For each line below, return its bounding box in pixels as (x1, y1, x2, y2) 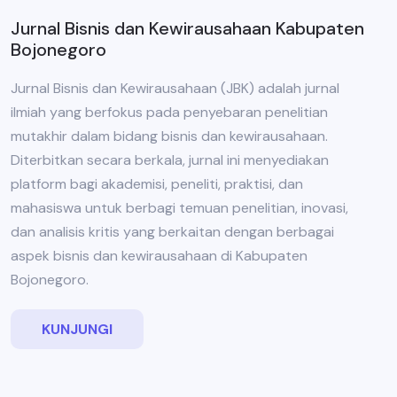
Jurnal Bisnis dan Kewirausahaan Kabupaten (11, 17, 364, 41)
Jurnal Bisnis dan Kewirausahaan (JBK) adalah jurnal (11, 79, 339, 98)
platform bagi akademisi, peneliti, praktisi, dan (11, 175, 303, 194)
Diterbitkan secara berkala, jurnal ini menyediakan (11, 151, 329, 170)
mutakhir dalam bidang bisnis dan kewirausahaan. (11, 127, 328, 146)
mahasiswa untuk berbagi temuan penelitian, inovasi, (11, 198, 348, 218)
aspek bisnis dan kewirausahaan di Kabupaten (11, 246, 307, 266)
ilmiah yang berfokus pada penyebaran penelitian (11, 103, 328, 122)
